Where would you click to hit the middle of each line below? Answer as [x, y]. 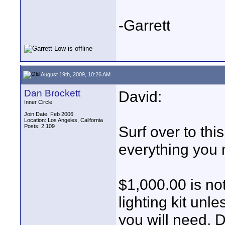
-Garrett [144, 25]
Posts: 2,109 [39, 126]
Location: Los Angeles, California [64, 120]
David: [140, 96]
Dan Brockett [52, 93]
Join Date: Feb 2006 [49, 114]
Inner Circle [38, 102]
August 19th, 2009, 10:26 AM [75, 74]
